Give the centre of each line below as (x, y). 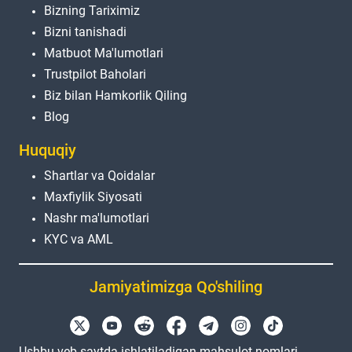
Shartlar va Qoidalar (99, 176)
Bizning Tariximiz (92, 11)
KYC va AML (79, 240)
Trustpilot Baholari (95, 75)
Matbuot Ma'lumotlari (104, 53)
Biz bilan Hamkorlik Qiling (115, 96)
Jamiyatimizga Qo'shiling (176, 286)
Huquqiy (48, 150)
